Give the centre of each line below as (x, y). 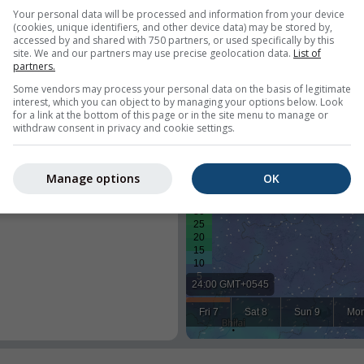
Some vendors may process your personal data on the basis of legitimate (182, 89)
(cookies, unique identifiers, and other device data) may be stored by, (173, 27)
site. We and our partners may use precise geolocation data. (153, 53)
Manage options (93, 178)
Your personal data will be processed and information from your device (179, 14)
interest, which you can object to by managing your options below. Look (178, 102)
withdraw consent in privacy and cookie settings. (124, 128)
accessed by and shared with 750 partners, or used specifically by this (173, 40)
